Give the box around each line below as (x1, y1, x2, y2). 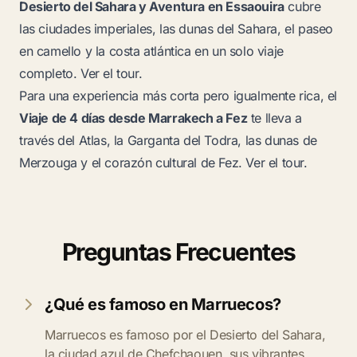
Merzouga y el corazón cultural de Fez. (19, 155, 246, 171)
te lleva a (247, 110, 302, 126)
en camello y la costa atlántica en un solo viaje (19, 43, 284, 59)
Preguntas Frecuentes (61, 237, 296, 266)
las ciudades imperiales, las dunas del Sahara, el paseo (19, 21, 334, 37)
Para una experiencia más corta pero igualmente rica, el (19, 88, 338, 104)
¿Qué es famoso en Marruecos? (45, 295, 281, 314)
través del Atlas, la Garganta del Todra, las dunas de (19, 132, 317, 148)
